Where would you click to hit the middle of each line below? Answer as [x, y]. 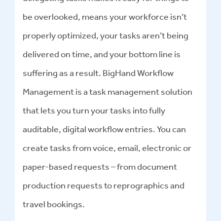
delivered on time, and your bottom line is [102, 54]
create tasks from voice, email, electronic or [107, 147]
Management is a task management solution [108, 91]
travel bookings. [54, 204]
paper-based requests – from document [100, 166]
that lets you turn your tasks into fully [94, 110]
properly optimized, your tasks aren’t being [106, 35]
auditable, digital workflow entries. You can [104, 129]
